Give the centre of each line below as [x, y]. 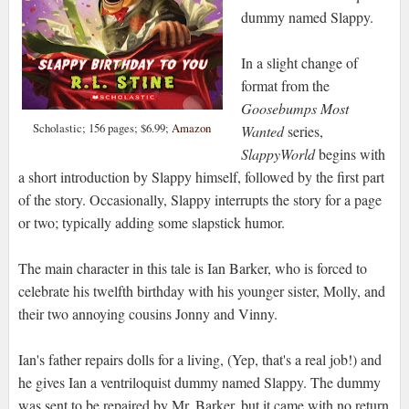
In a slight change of [299, 63]
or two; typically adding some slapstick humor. [151, 223]
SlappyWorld [278, 154]
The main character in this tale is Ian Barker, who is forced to [192, 268]
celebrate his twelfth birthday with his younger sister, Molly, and [201, 291]
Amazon [192, 128]
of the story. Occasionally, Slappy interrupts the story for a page [199, 200]
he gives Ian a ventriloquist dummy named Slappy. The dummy [199, 383]
